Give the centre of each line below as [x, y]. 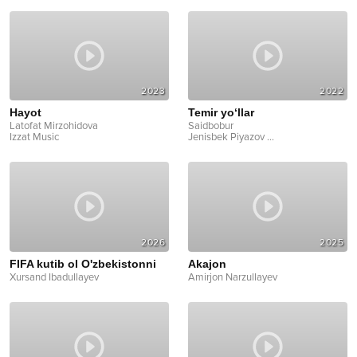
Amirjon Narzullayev [233, 277]
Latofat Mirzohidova [54, 126]
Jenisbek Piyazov [226, 137]
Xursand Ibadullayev [54, 277]
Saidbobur [211, 126]
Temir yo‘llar [221, 113]
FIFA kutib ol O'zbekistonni [83, 263]
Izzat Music [34, 137]
